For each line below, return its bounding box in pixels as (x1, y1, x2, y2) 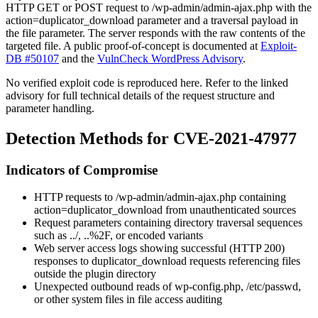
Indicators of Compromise (6, 162, 158, 177)
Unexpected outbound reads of (34, 280, 175, 293)
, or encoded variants (110, 229, 203, 242)
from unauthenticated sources (163, 204, 296, 216)
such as (34, 229, 70, 242)
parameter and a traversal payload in (134, 13, 298, 26)
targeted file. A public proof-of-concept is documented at (6, 39, 261, 52)
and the (59, 52, 97, 65)
